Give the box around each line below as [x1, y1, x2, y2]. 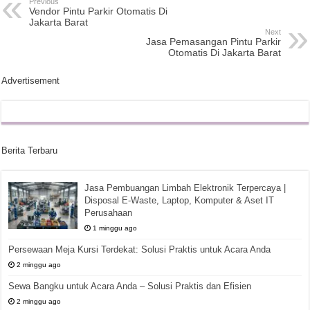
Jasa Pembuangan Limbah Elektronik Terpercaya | [84, 183, 286, 194]
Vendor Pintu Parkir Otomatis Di [29, 6, 168, 17]
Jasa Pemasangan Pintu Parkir [145, 36, 281, 48]
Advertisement [1, 75, 60, 86]
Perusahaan [84, 208, 133, 219]
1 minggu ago [93, 224, 138, 232]
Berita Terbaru [1, 145, 58, 156]
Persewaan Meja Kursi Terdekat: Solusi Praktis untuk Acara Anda [8, 244, 271, 255]
